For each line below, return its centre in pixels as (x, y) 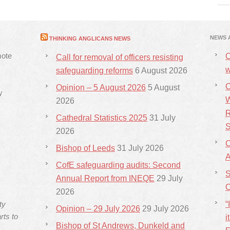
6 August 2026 (161, 71)
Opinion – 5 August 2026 (101, 88)
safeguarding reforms (94, 71)
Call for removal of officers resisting (120, 57)
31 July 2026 (140, 148)
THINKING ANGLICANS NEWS (90, 39)
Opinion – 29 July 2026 (98, 209)
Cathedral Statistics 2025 (102, 118)
